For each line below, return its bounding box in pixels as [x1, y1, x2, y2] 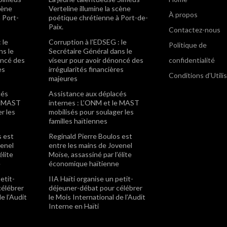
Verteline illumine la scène [49, 4, 131, 13]
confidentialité [169, 55, 215, 64]
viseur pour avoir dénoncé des [49, 55, 144, 64]
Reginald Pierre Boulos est [49, 131, 133, 140]
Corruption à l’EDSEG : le [49, 37, 127, 46]
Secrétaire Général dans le [49, 46, 133, 55]
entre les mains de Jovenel [49, 140, 133, 149]
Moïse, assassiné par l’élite [49, 149, 132, 159]
